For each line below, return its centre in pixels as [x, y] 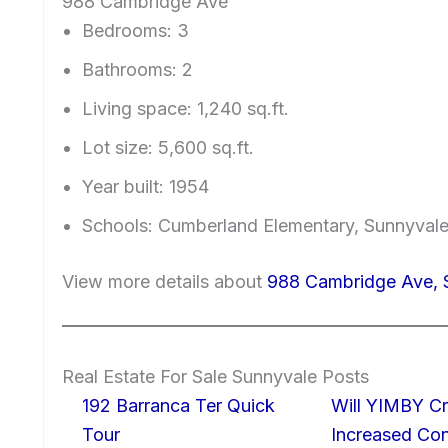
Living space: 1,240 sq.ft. [185, 108]
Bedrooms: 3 [135, 30]
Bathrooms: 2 [137, 69]
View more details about [164, 281]
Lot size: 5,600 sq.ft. [168, 147]
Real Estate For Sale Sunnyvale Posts [215, 376]
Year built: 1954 [145, 186]
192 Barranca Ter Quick [178, 405]
